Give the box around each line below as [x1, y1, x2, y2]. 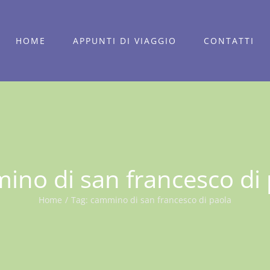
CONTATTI [204, 34, 254, 46]
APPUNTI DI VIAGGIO [73, 34, 177, 46]
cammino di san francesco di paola [90, 193, 231, 206]
